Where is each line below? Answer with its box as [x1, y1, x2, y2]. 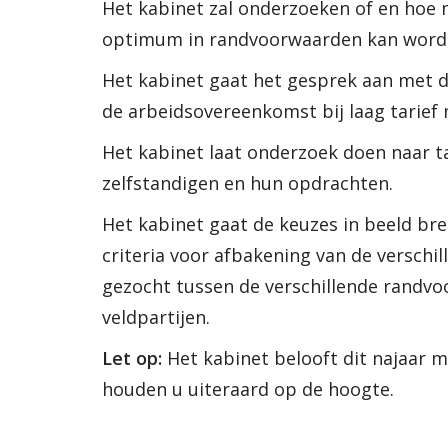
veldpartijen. [102, 305, 210, 329]
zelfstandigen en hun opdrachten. [102, 171, 393, 195]
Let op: [102, 346, 162, 370]
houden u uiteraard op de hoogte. [102, 377, 394, 401]
